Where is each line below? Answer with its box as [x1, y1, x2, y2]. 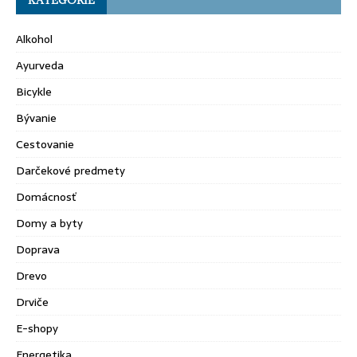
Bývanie [16, 108, 57, 127]
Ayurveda [16, 56, 64, 74]
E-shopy [16, 319, 58, 337]
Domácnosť [16, 187, 76, 206]
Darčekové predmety [16, 161, 125, 179]
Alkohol [16, 29, 53, 48]
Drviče [16, 292, 49, 311]
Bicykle [16, 82, 52, 100]
